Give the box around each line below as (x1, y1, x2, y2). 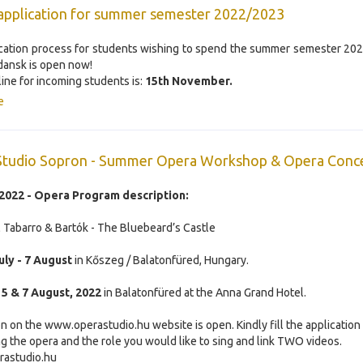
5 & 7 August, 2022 (2, 286, 101, 299)
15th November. (145, 75, 233, 88)
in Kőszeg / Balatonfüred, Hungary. (72, 254, 249, 267)
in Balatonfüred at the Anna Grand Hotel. (101, 286, 306, 299)
